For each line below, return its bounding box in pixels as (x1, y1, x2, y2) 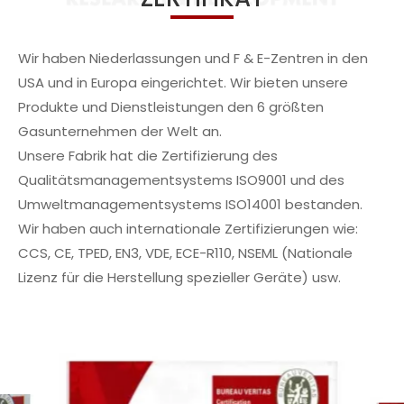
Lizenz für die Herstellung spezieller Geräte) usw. (18, 268, 341, 287)
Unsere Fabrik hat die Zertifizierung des (18, 146, 278, 165)
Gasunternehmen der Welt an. (18, 122, 222, 141)
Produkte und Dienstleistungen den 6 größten (18, 97, 324, 116)
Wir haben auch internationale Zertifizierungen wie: (18, 219, 358, 238)
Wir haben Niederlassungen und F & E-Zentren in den (18, 49, 368, 68)
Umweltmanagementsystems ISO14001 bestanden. (18, 195, 363, 214)
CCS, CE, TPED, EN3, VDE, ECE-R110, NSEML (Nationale (18, 243, 353, 262)
